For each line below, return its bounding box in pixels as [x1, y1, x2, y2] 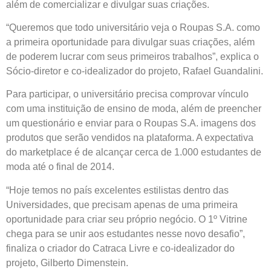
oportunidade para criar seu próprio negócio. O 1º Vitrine [6, 214, 247, 224]
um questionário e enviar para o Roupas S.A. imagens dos [6, 118, 256, 129]
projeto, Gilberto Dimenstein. [6, 257, 128, 268]
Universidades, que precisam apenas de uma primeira [6, 199, 238, 210]
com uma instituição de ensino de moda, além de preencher [6, 103, 261, 114]
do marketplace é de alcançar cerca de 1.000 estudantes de [6, 147, 261, 158]
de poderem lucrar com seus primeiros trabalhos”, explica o [6, 51, 259, 62]
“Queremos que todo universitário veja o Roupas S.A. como [6, 22, 260, 33]
